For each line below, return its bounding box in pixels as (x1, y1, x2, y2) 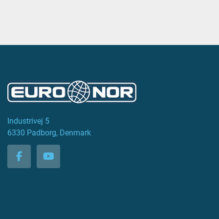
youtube (47, 157, 83, 169)
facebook (18, 157, 59, 169)
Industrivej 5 (7, 116, 49, 126)
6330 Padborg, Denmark (7, 128, 91, 137)
